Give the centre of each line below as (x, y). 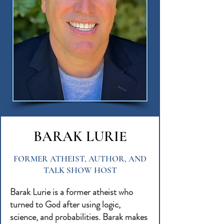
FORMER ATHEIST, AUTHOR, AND (80, 159)
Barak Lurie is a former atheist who (71, 192)
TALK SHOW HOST (80, 170)
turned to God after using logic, (65, 204)
